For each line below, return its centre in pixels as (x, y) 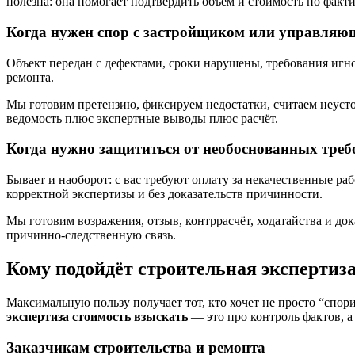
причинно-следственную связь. (91, 235)
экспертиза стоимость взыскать (97, 316)
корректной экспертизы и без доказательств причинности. (164, 194)
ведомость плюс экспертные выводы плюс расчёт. (142, 118)
